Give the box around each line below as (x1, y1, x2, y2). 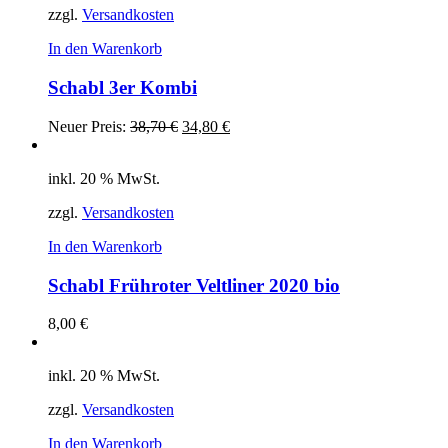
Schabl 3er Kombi (48, 77, 197, 99)
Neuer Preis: (48, 117, 126, 135)
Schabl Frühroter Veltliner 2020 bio (48, 274, 340, 296)
